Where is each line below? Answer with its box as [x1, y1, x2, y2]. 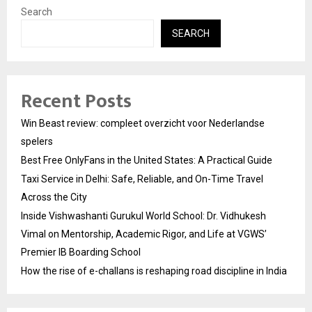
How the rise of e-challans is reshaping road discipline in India [21, 265, 287, 276]
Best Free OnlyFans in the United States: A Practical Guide [21, 154, 272, 166]
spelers [21, 135, 53, 147]
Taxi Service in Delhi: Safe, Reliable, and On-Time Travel [21, 173, 263, 185]
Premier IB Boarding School [21, 246, 141, 258]
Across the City [21, 191, 87, 203]
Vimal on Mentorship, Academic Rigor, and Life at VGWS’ [21, 228, 267, 240]
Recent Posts [21, 84, 132, 118]
